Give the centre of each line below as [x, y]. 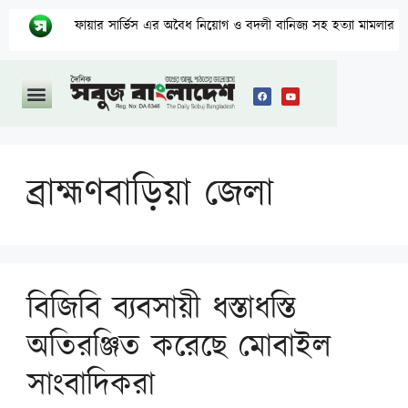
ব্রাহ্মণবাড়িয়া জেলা [151, 194]
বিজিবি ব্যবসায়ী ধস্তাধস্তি [162, 309]
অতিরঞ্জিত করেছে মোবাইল [179, 347]
